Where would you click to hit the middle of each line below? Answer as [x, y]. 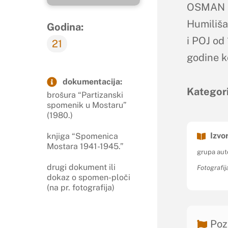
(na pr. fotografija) [81, 187]
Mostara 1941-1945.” [85, 146]
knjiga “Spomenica [82, 136]
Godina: [65, 27]
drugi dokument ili [81, 167]
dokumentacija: [92, 82]
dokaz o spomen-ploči [89, 177]
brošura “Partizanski [85, 95]
